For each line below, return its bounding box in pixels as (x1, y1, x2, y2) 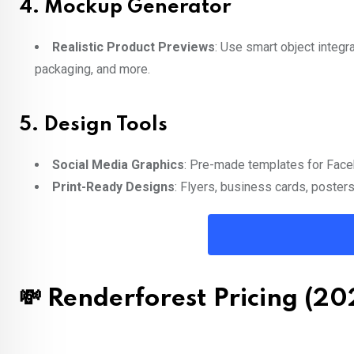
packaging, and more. (35, 62, 150, 77)
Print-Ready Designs (52, 179, 175, 195)
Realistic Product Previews (52, 40, 215, 55)
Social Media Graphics (52, 157, 184, 173)
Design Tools (43, 115, 168, 136)
